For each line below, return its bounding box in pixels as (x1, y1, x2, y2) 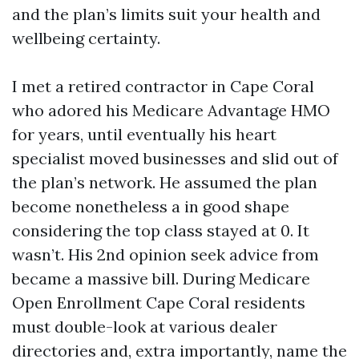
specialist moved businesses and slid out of (12, 148, 338, 168)
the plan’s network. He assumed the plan (12, 172, 317, 192)
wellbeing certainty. (12, 28, 160, 48)
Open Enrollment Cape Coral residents (12, 292, 305, 313)
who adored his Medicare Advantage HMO (12, 100, 330, 120)
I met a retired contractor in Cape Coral (12, 76, 314, 96)
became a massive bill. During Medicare (12, 268, 310, 288)
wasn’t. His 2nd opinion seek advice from (12, 244, 319, 264)
